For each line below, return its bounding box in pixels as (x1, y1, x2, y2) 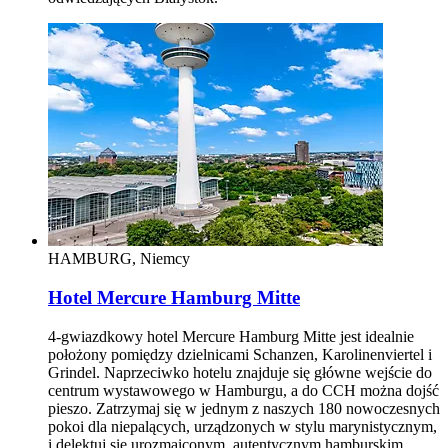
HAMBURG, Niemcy (48, 250, 190, 268)
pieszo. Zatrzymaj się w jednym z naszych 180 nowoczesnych (48, 399, 440, 417)
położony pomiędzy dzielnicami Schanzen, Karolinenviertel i (48, 345, 432, 363)
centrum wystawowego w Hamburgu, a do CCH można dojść (48, 381, 439, 399)
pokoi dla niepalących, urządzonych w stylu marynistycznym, (48, 417, 437, 435)
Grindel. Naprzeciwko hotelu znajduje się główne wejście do (48, 363, 432, 381)
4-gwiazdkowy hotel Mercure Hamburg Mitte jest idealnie (48, 327, 414, 345)
